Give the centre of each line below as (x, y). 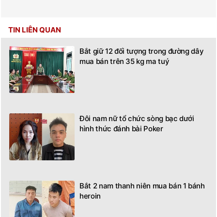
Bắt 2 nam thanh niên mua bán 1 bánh (142, 186)
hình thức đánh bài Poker (121, 129)
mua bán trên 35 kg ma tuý (124, 62)
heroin (90, 196)
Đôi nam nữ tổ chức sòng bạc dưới (137, 119)
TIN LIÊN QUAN (35, 30)
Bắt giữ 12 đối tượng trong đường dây (142, 51)
